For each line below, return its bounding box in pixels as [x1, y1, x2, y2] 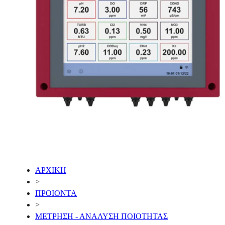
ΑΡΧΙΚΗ [35, 165, 66, 174]
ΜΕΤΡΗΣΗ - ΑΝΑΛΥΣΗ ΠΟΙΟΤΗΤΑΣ [35, 211, 168, 220]
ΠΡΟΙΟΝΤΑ [35, 188, 77, 197]
